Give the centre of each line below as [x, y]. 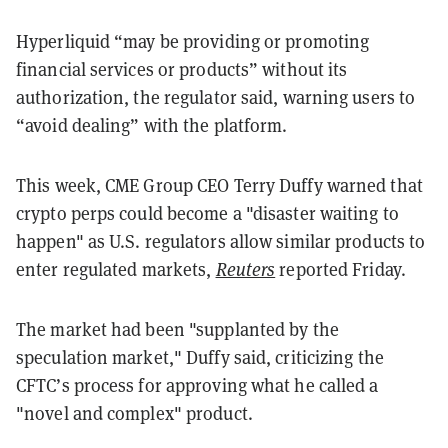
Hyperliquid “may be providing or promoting [193, 40]
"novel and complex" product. [134, 412]
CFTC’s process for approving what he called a [197, 384]
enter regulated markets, [116, 268]
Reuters [245, 268]
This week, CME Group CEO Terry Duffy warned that [219, 184]
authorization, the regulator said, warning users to [216, 96]
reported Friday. [340, 268]
